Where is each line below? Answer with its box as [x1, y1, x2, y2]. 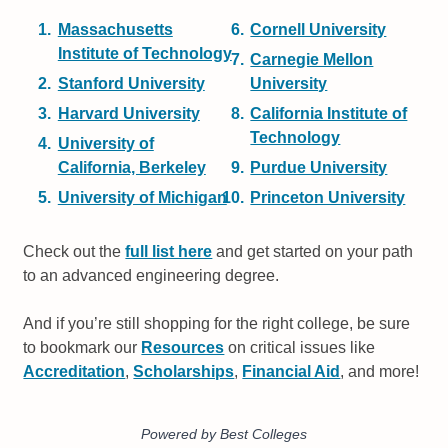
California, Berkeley [57, 159, 206, 177]
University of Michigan [57, 189, 227, 207]
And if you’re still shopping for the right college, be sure [23, 315, 411, 333]
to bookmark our [23, 339, 142, 357]
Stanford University [57, 75, 205, 93]
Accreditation [23, 363, 126, 381]
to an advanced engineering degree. [23, 267, 280, 285]
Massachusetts [57, 21, 173, 39]
